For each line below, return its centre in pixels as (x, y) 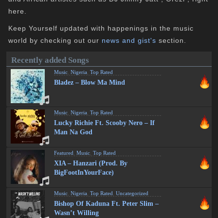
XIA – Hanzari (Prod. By (91, 163)
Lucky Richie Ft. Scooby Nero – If (105, 123)
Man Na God (73, 132)
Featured (64, 153)
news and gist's (129, 40)
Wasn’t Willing (77, 213)
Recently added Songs (50, 60)
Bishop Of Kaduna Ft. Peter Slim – (107, 204)
